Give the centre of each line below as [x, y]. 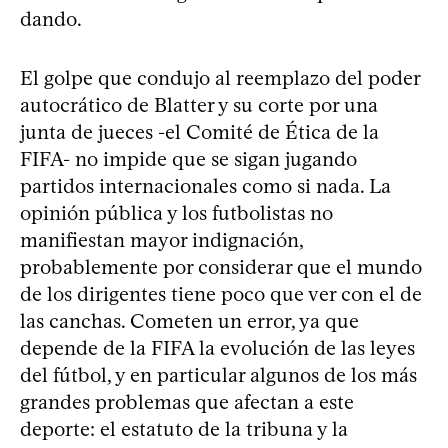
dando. [51, 18]
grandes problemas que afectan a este [187, 401]
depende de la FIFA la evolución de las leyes [217, 347]
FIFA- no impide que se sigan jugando [188, 158]
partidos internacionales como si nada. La [205, 185]
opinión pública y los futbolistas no [176, 212]
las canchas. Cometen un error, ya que [189, 320]
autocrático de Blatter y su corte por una [199, 104]
